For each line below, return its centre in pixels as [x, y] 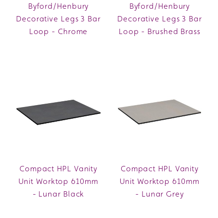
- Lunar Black [58, 194]
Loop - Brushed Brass [159, 31]
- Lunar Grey [160, 194]
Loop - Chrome [58, 31]
